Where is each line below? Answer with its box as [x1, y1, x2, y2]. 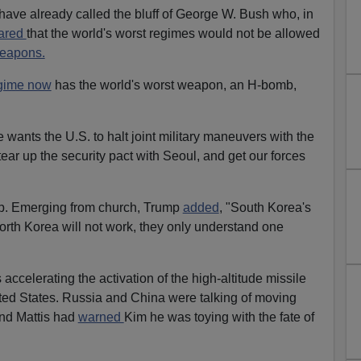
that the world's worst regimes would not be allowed [26, 26, 320, 40]
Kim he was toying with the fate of [123, 309, 314, 324]
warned [77, 309, 124, 324]
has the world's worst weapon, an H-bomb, [51, 77, 297, 92]
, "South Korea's [218, 200, 311, 214]
